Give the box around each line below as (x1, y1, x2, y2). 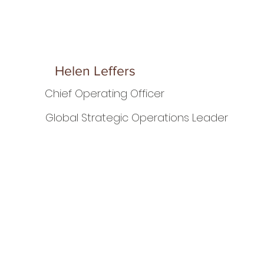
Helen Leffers (55, 63, 136, 78)
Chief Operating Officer (44, 85, 164, 101)
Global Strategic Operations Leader (45, 110, 229, 126)
